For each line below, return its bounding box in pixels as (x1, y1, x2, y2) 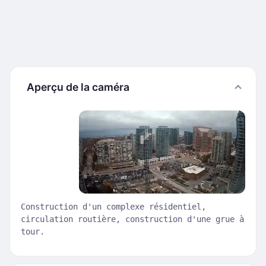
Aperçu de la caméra (27, 81, 129, 93)
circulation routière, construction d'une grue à (21, 214, 244, 224)
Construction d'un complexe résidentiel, (21, 202, 206, 211)
